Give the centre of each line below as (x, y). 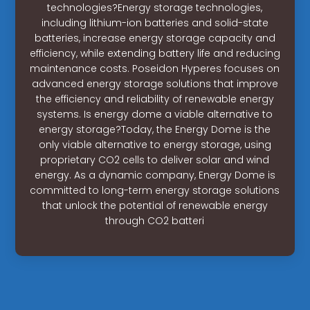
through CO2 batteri (155, 220)
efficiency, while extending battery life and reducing (155, 53)
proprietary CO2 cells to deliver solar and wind (155, 159)
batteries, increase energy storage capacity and (155, 38)
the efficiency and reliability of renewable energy (155, 99)
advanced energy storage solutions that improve (155, 83)
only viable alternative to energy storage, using (155, 144)
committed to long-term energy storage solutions (155, 190)
